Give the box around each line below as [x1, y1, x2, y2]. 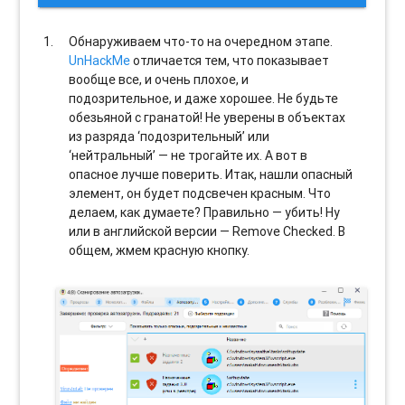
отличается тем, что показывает [130, 52, 330, 69]
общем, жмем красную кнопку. [69, 241, 250, 259]
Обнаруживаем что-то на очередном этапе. [69, 33, 334, 50]
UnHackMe [69, 52, 131, 69]
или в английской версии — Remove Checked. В [69, 222, 346, 240]
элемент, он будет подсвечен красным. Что [69, 184, 332, 202]
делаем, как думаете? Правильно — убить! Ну [69, 203, 341, 221]
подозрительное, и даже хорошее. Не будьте [69, 89, 339, 107]
